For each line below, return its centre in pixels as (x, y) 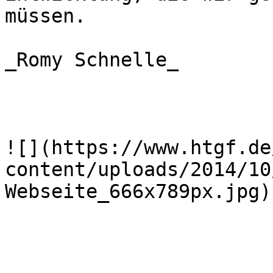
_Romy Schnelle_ (92, 60)
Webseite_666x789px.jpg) (138, 191)
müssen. (45, 16)
